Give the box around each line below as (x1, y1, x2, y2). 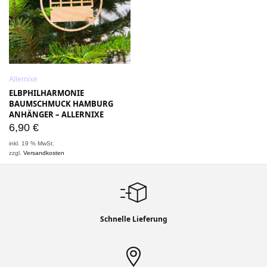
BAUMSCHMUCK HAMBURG (9, 98, 113, 109)
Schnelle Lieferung (100, 214, 167, 224)
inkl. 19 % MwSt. (9, 140, 55, 147)
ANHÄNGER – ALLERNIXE (9, 109, 104, 120)
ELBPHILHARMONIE (9, 88, 84, 98)
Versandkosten (23, 150, 65, 156)
